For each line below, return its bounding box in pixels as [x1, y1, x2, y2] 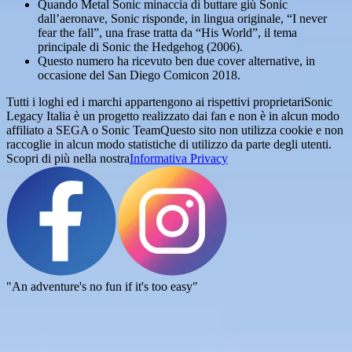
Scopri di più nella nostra [6, 152, 130, 165]
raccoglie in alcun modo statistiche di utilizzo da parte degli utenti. [6, 137, 332, 151]
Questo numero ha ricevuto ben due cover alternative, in [38, 54, 315, 68]
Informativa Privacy [130, 152, 228, 165]
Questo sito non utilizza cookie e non [160, 123, 343, 137]
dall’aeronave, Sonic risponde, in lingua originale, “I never [38, 12, 327, 25]
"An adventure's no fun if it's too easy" [6, 280, 198, 293]
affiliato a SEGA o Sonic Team [6, 123, 160, 137]
